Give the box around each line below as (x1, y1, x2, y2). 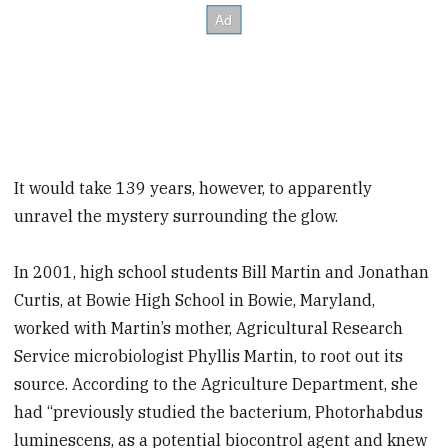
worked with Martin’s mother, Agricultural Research (14, 318, 404, 339)
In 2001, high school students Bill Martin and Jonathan (14, 262, 430, 283)
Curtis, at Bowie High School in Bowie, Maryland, (14, 290, 376, 311)
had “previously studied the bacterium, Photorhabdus (14, 402, 424, 423)
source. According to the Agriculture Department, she (14, 374, 419, 395)
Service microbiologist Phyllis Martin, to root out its (14, 346, 404, 367)
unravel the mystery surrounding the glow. (14, 205, 339, 226)
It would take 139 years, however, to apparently (14, 177, 373, 198)
